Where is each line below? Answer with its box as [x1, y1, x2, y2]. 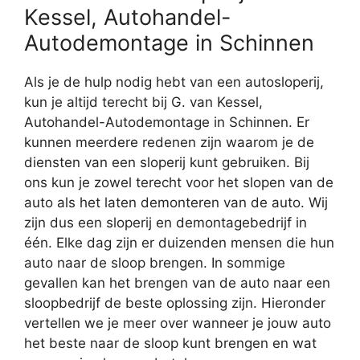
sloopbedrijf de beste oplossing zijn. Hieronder [24, 295, 325, 312]
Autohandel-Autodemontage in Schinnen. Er [24, 114, 309, 131]
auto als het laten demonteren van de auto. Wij [24, 194, 328, 211]
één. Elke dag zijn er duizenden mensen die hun [24, 235, 334, 252]
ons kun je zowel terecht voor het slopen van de [24, 174, 333, 191]
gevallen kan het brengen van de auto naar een [24, 275, 330, 292]
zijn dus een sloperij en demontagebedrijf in [24, 215, 307, 231]
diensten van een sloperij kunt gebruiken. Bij [24, 154, 309, 171]
